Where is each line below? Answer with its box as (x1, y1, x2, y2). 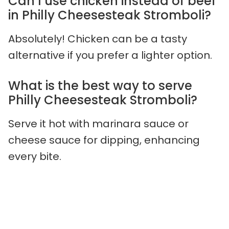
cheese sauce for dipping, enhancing (8, 133, 200, 148)
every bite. (8, 149, 61, 164)
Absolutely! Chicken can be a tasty (8, 32, 187, 47)
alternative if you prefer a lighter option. (8, 48, 212, 63)
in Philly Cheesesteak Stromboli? (8, 7, 211, 24)
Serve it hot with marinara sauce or (8, 117, 189, 131)
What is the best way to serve (8, 77, 192, 95)
